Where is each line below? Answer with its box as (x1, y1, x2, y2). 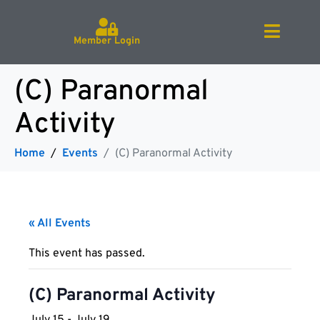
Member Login (73, 34, 140, 47)
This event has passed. (29, 246, 145, 261)
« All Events (29, 216, 91, 231)
